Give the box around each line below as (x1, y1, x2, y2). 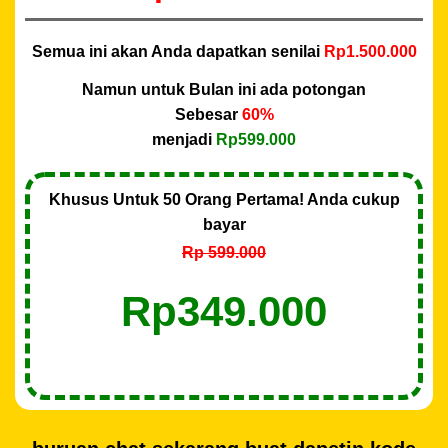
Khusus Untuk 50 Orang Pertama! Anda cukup (48, 191, 400, 209)
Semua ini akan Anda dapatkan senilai (31, 43, 324, 61)
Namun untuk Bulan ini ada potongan (82, 81, 366, 99)
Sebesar (174, 106, 242, 124)
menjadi (152, 131, 216, 149)
